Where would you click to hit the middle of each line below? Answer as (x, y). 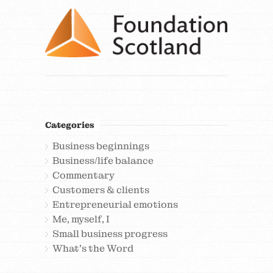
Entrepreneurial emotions (115, 204)
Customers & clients (101, 190)
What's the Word (93, 248)
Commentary (83, 175)
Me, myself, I (81, 219)
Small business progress (110, 234)
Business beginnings (101, 146)
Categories (69, 125)
